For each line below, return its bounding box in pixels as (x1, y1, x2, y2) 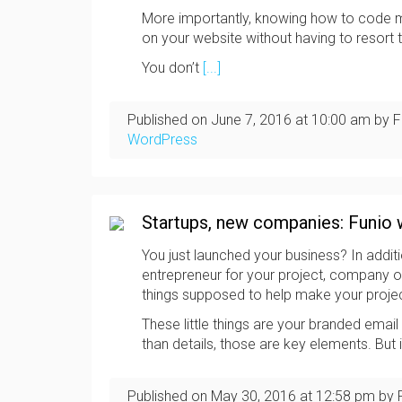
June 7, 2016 (211, 111, 292, 128)
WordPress (127, 131, 197, 148)
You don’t (142, 59, 203, 76)
